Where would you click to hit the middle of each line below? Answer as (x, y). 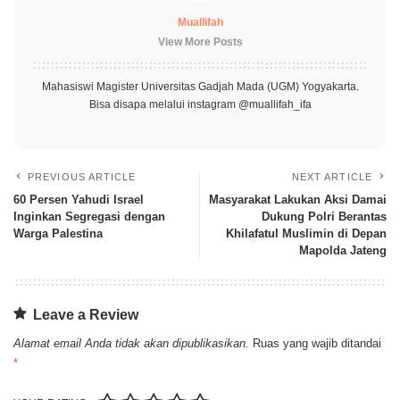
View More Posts (200, 42)
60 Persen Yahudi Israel (79, 200)
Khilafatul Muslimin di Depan (306, 233)
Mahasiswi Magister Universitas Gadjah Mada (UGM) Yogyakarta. (200, 87)
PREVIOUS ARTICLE (82, 177)
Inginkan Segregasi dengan (89, 217)
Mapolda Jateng (343, 250)
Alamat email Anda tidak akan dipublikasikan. (131, 343)
